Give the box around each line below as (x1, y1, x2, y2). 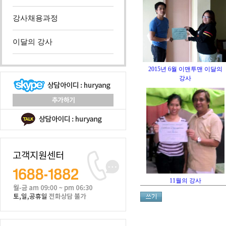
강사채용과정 (13, 14, 58, 22)
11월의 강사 (169, 177, 201, 184)
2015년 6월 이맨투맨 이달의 (148, 66, 222, 73)
